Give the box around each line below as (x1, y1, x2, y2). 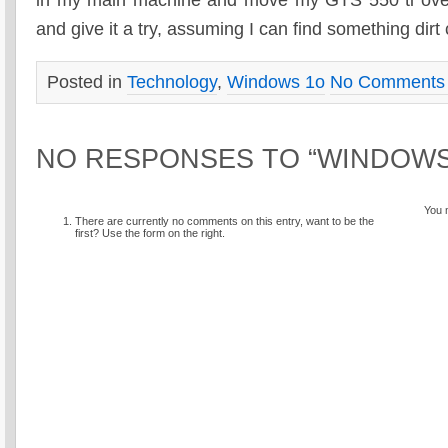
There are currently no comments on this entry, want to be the (74, 215, 374, 228)
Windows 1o (227, 71, 325, 92)
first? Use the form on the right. (74, 227, 225, 240)
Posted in (47, 71, 127, 92)
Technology (127, 71, 217, 92)
